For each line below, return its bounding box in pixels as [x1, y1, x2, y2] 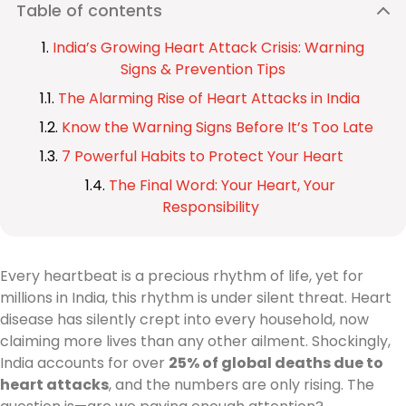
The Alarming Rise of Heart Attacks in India [58, 88, 360, 109]
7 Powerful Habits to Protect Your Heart [62, 146, 343, 167]
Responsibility [161, 197, 259, 217]
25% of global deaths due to [169, 353, 383, 373]
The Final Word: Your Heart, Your [109, 175, 335, 196]
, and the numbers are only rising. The [109, 374, 374, 395]
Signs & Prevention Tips [121, 59, 285, 80]
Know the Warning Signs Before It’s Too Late [62, 117, 373, 138]
